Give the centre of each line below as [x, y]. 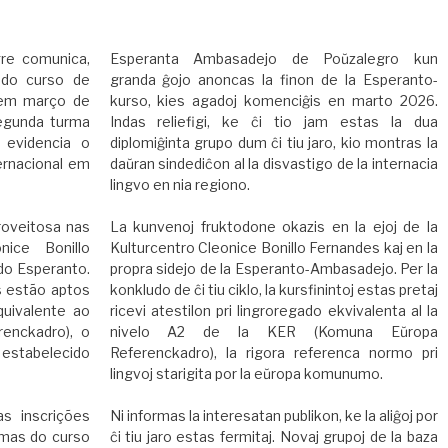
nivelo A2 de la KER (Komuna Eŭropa [273, 331]
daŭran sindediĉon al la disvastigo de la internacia [273, 163]
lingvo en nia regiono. [179, 184]
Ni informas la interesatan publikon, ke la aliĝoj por [273, 415]
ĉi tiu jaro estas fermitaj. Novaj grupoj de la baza [273, 436]
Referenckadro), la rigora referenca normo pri [273, 352]
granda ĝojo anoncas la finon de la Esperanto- [273, 79]
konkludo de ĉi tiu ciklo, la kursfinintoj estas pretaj [273, 289]
